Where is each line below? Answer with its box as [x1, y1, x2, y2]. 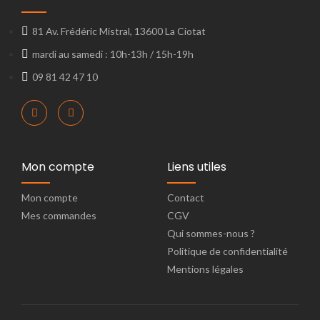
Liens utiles [167, 159, 226, 175]
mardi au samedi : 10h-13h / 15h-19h [32, 48, 194, 60]
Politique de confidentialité [167, 245, 288, 257]
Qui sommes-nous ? [167, 227, 255, 239]
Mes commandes [21, 209, 96, 221]
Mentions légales [167, 263, 244, 275]
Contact [167, 191, 204, 204]
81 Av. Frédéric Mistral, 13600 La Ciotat [32, 25, 206, 37]
